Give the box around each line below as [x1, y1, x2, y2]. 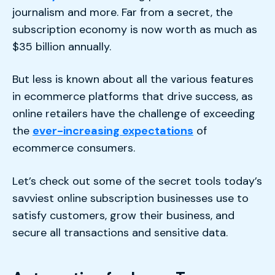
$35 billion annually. [12, 39, 117, 54]
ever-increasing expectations [33, 123, 193, 139]
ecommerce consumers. [12, 141, 138, 156]
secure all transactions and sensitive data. [12, 225, 231, 241]
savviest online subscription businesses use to [12, 191, 249, 206]
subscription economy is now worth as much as [12, 21, 257, 37]
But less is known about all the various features [12, 72, 254, 87]
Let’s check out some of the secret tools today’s [12, 174, 262, 189]
